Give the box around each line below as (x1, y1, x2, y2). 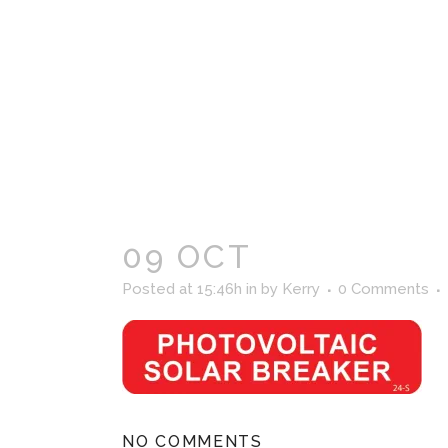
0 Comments (338, 280, 429, 298)
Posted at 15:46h (122, 280, 242, 298)
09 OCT (122, 238, 252, 275)
